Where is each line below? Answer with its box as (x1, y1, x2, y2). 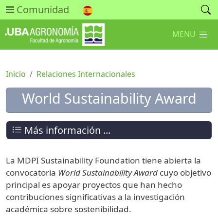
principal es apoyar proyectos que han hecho (6, 179, 182, 190)
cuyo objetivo (158, 166, 211, 178)
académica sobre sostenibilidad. (6, 203, 133, 215)
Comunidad (14, 3, 69, 16)
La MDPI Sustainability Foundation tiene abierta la (6, 154, 201, 166)
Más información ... (22, 123, 110, 137)
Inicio (6, 69, 26, 79)
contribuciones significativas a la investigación (6, 191, 185, 202)
